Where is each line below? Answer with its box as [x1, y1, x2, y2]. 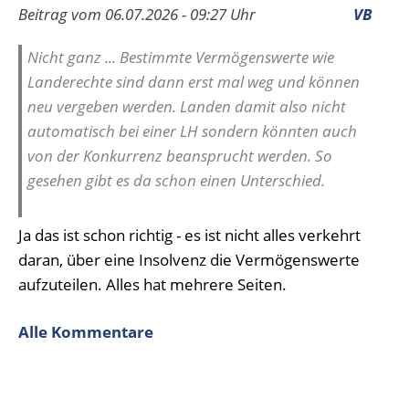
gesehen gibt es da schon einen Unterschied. [27, 170, 325, 191]
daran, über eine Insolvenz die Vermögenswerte [18, 249, 360, 270]
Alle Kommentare [18, 321, 153, 342]
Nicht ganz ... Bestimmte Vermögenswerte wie [27, 47, 334, 68]
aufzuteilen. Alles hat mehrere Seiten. [18, 274, 287, 295]
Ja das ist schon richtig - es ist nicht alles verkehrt [18, 225, 361, 246]
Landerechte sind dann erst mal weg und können [27, 71, 360, 92]
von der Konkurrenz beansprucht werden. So [27, 145, 332, 166]
